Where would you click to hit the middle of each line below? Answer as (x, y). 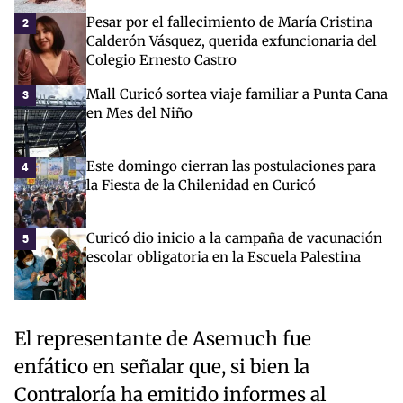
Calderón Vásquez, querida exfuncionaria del (232, 41)
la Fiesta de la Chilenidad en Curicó (201, 185)
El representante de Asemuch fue (163, 340)
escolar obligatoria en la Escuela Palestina (224, 257)
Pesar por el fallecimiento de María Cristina (229, 22)
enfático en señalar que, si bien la (162, 367)
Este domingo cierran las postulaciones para (231, 166)
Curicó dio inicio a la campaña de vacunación (234, 238)
